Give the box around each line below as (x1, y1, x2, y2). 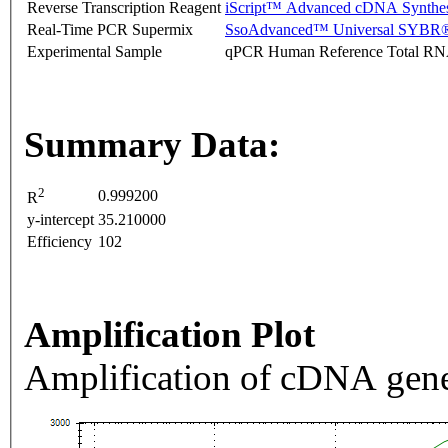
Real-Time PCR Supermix (27, 21, 193, 39)
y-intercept (27, 211, 94, 229)
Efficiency (27, 233, 92, 251)
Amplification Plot (24, 314, 315, 356)
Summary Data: (24, 124, 280, 166)
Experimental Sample (27, 43, 162, 61)
